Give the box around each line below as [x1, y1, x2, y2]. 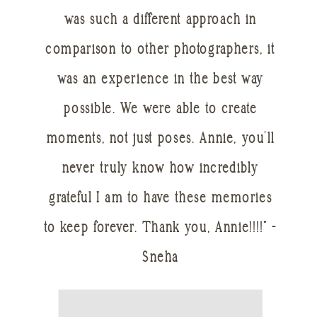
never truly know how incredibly [62, 158, 259, 180]
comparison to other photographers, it [45, 40, 276, 62]
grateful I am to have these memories [49, 188, 272, 210]
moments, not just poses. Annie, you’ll [46, 129, 275, 151]
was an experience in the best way [57, 69, 264, 91]
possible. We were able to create [64, 99, 258, 121]
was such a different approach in [64, 10, 257, 32]
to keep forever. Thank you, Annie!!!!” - [43, 218, 278, 240]
